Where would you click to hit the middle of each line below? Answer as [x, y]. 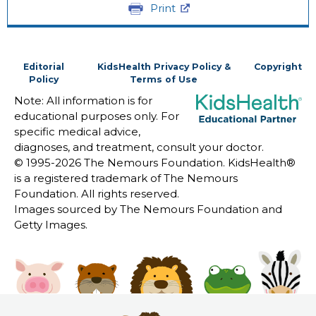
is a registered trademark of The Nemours [126, 178]
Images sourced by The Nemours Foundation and [148, 209]
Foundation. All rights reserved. [97, 193]
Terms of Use [164, 79]
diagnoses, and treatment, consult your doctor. [139, 147]
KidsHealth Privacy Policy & [164, 66]
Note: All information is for [83, 100]
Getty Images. [51, 224]
